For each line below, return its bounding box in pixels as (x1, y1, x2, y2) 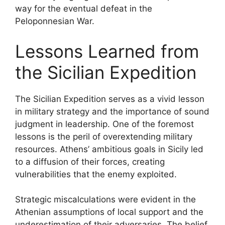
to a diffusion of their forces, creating (15, 156, 165, 167)
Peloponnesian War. (15, 16, 94, 26)
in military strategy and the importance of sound (15, 106, 209, 117)
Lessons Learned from (15, 40, 199, 62)
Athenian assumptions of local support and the (15, 207, 203, 217)
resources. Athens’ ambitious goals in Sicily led (15, 144, 203, 154)
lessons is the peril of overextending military (15, 131, 192, 142)
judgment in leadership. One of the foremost (15, 119, 194, 129)
